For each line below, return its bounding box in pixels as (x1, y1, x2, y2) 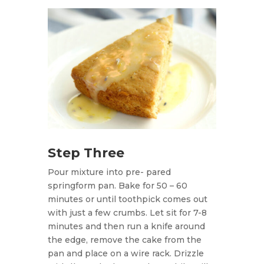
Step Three (47, 144, 124, 161)
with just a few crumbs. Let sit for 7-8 (47, 207, 207, 218)
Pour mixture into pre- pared (47, 166, 171, 177)
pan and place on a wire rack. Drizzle (47, 247, 204, 259)
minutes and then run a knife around (47, 220, 205, 232)
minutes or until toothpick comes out (47, 193, 207, 204)
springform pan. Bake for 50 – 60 (47, 180, 187, 191)
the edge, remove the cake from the (47, 234, 202, 245)
